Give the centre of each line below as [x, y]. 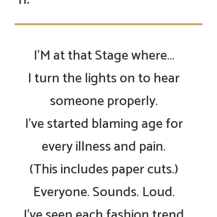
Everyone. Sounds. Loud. [104, 193]
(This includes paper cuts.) [104, 170]
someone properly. [104, 101]
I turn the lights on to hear [104, 79]
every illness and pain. [104, 147]
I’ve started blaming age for [104, 124]
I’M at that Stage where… [104, 56]
